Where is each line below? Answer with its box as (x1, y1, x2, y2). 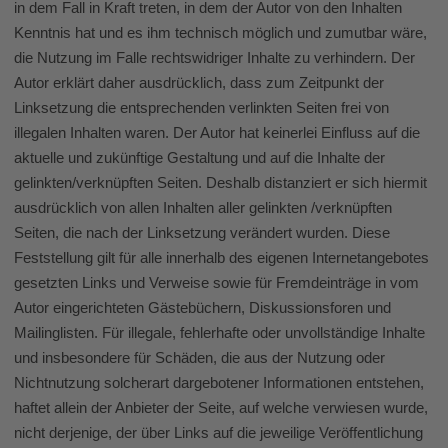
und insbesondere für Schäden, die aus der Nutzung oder (14, 349, 385, 367)
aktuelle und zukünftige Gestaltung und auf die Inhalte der (14, 149, 385, 167)
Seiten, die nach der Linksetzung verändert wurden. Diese (14, 224, 390, 242)
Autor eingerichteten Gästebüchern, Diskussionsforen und (14, 299, 391, 317)
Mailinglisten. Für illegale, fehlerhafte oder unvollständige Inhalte (14, 324, 425, 342)
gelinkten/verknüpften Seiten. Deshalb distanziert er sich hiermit (14, 174, 427, 192)
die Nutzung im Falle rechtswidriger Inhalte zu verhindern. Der (14, 49, 415, 67)
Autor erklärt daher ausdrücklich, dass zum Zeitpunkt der (14, 74, 384, 92)
